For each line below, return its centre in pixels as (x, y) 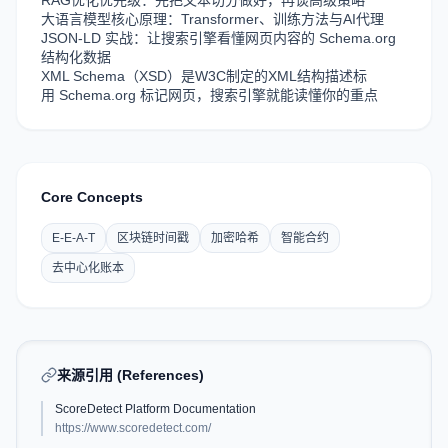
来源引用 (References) (130, 375)
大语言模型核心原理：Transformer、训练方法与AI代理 (212, 19)
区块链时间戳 (153, 238)
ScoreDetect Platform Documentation (155, 409)
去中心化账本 (88, 268)
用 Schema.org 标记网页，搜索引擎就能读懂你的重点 (209, 95)
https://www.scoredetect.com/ (133, 428)
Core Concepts (92, 197)
